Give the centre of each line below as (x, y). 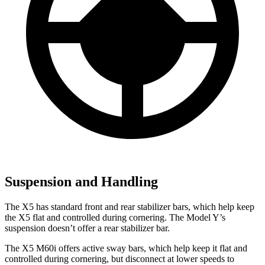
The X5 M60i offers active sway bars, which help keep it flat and (126, 248)
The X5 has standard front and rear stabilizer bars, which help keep (130, 207)
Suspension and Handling (81, 182)
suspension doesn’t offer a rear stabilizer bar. (87, 228)
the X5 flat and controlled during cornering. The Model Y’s (115, 218)
